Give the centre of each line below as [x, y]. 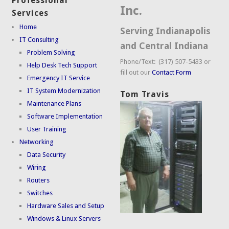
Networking [37, 142]
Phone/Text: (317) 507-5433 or [166, 62]
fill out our [136, 73]
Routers [39, 180]
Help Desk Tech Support [62, 65]
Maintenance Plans [54, 103]
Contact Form [172, 73]
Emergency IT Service [59, 78]
